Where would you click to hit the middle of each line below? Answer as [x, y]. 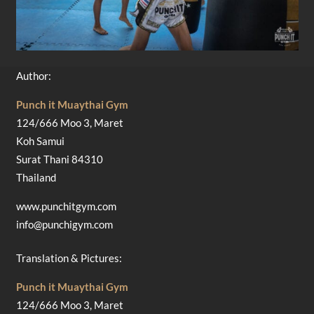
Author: [33, 75]
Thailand [36, 177]
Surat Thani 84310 [59, 159]
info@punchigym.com [64, 224]
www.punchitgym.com [66, 206]
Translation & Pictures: [69, 258]
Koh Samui [40, 141]
